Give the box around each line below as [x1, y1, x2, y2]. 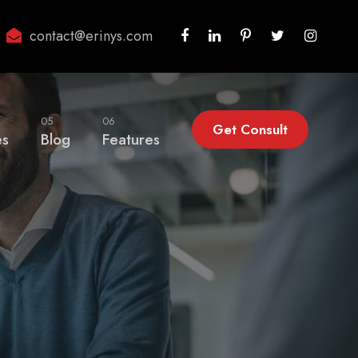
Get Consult [213, 120, 288, 139]
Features [102, 129, 160, 150]
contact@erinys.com [30, 26, 153, 46]
